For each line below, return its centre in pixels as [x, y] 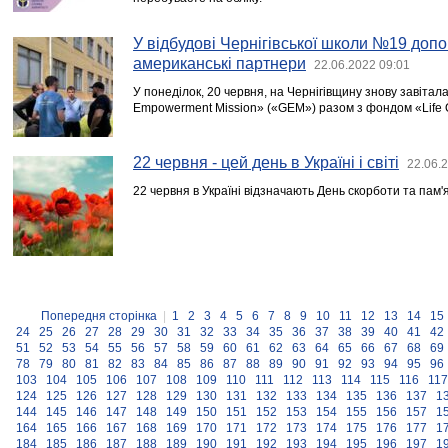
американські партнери [219, 63]
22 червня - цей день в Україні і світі [266, 162]
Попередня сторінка [99, 316]
